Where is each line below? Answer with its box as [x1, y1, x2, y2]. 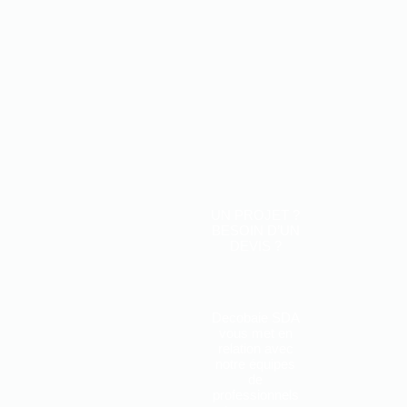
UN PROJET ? [211, 206, 301, 223]
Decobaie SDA [211, 309, 300, 325]
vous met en [218, 324, 293, 341]
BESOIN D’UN [211, 222, 300, 238]
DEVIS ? [229, 237, 282, 253]
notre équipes [215, 355, 296, 372]
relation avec [217, 340, 293, 356]
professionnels [212, 386, 299, 402]
